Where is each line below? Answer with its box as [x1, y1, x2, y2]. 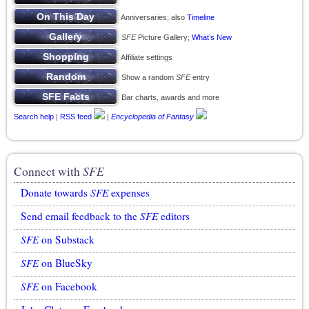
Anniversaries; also [117, 13, 187, 21]
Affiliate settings [117, 53, 172, 61]
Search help [14, 112, 54, 121]
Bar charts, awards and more [117, 93, 219, 101]
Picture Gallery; [136, 33, 192, 41]
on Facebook [39, 279, 97, 293]
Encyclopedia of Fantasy [111, 112, 194, 121]
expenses [108, 186, 150, 199]
